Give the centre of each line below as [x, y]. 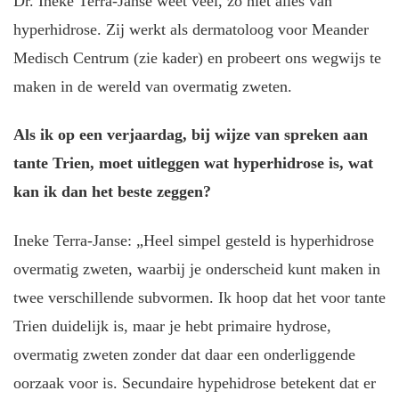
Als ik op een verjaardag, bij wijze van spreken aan [191, 135]
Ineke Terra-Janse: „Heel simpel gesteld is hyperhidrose [194, 240]
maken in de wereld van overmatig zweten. [153, 86]
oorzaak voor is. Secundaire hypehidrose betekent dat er [195, 383]
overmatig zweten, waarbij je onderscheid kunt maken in [197, 269]
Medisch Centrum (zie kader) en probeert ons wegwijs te [197, 57]
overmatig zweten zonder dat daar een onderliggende [184, 354]
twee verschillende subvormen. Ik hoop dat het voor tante [199, 297]
